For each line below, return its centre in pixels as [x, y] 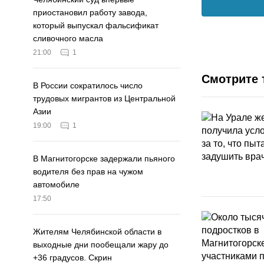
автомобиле [56, 185]
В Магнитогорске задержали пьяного [104, 159]
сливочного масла [68, 39]
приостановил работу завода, [90, 13]
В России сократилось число [88, 86]
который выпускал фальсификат [96, 26]
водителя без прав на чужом [88, 172]
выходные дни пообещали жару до [101, 245]
